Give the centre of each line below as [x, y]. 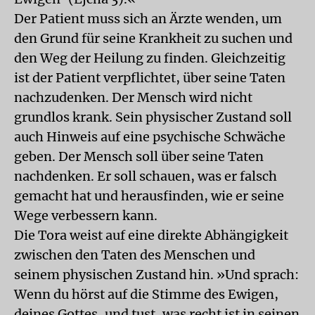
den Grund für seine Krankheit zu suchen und [153, 38]
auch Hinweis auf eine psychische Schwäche [150, 137]
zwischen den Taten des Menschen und [135, 255]
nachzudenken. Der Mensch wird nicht [133, 97]
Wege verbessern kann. [86, 216]
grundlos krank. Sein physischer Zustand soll [153, 117]
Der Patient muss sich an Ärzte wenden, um [148, 19]
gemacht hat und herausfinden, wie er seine [149, 196]
